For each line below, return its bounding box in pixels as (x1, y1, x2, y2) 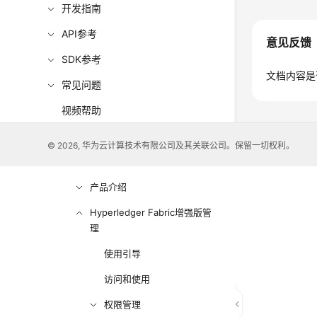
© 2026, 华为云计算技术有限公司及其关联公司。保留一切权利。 (47, 140, 295, 151)
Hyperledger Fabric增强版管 (90, 207, 212, 218)
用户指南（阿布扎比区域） (76, 156, 187, 167)
